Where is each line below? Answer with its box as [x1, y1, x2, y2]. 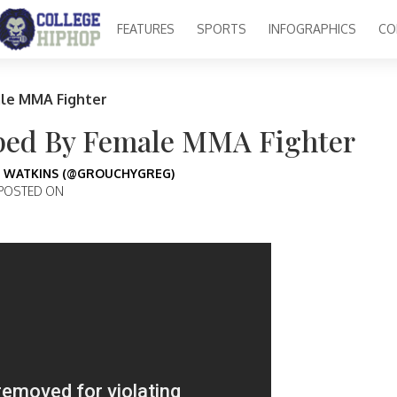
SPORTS [196, 21, 246, 37]
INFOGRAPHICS [268, 21, 356, 37]
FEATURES [116, 21, 175, 37]
